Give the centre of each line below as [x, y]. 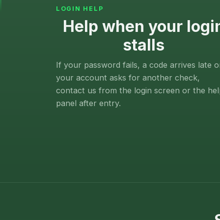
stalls [143, 45]
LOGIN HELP [80, 9]
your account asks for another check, [128, 78]
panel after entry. [88, 103]
